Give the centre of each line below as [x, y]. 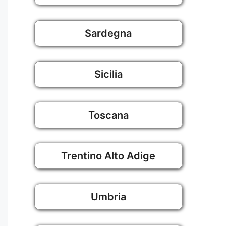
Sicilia [108, 74]
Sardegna [108, 33]
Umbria [108, 197]
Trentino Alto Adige [108, 156]
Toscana [108, 115]
